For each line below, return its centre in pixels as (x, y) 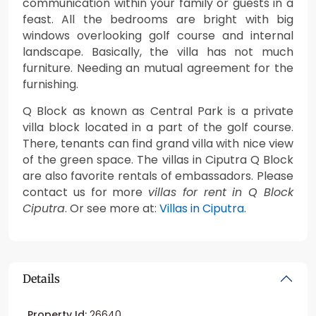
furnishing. (50, 84)
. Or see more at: (112, 208)
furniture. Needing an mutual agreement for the (158, 68)
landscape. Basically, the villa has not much (158, 51)
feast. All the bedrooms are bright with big (158, 19)
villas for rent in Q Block (221, 192)
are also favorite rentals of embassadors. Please (158, 176)
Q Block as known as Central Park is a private (158, 111)
